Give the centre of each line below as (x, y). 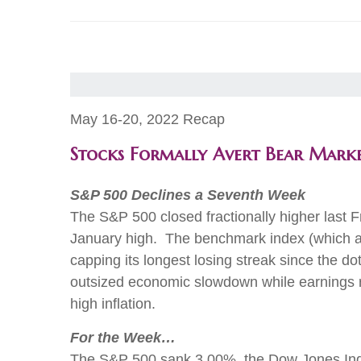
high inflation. (113, 304)
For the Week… (123, 338)
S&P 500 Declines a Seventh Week (188, 195)
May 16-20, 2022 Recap (147, 119)
